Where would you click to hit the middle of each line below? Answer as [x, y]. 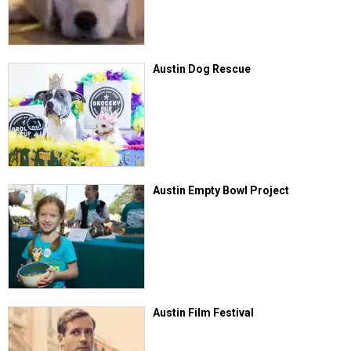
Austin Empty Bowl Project [221, 191]
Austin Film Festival [204, 312]
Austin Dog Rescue [202, 69]
